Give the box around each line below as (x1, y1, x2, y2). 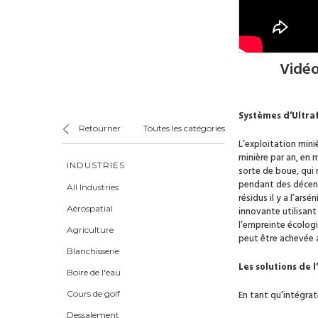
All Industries (67, 182, 119, 193)
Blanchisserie (67, 246, 119, 257)
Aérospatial (67, 203, 113, 214)
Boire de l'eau (67, 267, 121, 278)
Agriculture (67, 224, 114, 236)
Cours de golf (67, 288, 120, 300)
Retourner (79, 122, 121, 133)
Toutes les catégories (143, 122, 225, 133)
